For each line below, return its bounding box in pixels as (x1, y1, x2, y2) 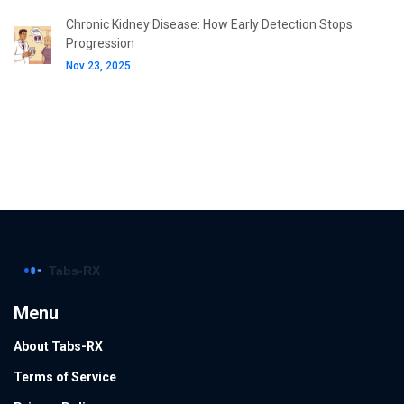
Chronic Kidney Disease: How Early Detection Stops (66, 17, 353, 32)
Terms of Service (14, 369, 116, 384)
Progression (66, 36, 134, 51)
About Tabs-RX (14, 338, 103, 353)
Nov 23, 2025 (66, 60, 131, 73)
